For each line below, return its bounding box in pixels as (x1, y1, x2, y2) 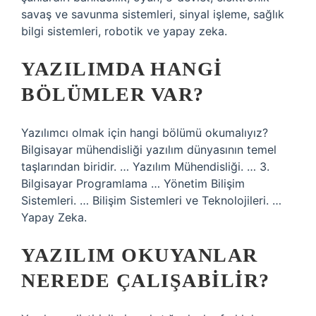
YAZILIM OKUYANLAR (21, 244, 258, 266)
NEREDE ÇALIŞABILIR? (21, 269, 270, 291)
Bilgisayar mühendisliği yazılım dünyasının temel (21, 142, 276, 157)
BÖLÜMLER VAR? (21, 83, 205, 105)
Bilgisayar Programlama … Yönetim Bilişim (21, 176, 245, 190)
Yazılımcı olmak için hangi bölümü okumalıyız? (21, 126, 268, 140)
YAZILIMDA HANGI (21, 58, 223, 80)
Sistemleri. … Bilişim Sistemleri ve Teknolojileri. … (21, 193, 281, 207)
